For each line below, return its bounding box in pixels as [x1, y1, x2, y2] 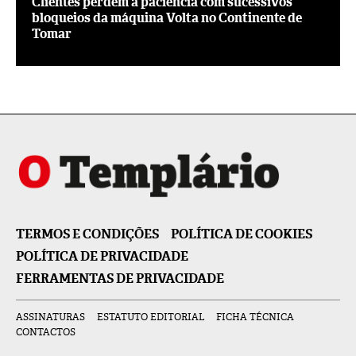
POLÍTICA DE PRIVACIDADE [16, 248, 188, 265]
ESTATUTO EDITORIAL [97, 311, 204, 324]
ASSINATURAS [16, 311, 85, 324]
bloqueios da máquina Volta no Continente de [32, 10, 302, 27]
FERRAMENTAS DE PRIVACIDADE [16, 270, 224, 288]
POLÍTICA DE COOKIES [171, 226, 312, 243]
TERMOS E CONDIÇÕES [16, 226, 159, 243]
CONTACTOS [16, 326, 75, 339]
